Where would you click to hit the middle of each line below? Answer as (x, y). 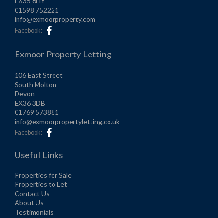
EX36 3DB (30, 103)
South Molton (36, 85)
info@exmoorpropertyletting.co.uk (67, 122)
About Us (29, 203)
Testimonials (34, 212)
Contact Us (32, 194)
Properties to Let (41, 184)
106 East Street (39, 75)
